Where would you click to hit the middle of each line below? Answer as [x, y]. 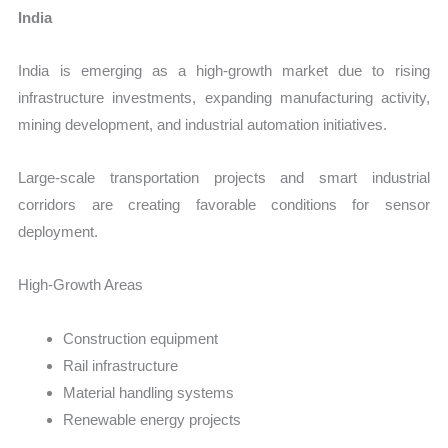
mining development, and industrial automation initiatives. [203, 124]
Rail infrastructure [121, 365]
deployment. [58, 232]
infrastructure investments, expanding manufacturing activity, [224, 97]
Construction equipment [141, 338]
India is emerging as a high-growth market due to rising [224, 70]
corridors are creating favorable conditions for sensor [224, 205]
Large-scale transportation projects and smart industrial [224, 178]
